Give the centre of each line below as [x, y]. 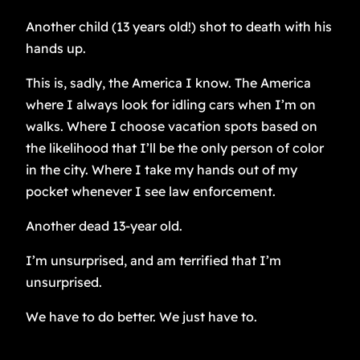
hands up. [56, 49]
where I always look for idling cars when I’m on [171, 105]
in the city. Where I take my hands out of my [162, 170]
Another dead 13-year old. [104, 226]
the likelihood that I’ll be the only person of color [175, 148]
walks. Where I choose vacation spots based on [172, 127]
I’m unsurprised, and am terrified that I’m [153, 261]
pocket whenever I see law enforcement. [151, 192]
